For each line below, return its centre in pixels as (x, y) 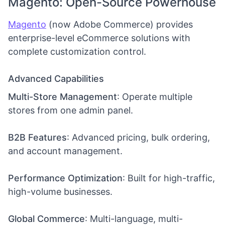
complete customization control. (77, 51)
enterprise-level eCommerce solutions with (99, 38)
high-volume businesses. (60, 192)
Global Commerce (46, 219)
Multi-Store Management (63, 97)
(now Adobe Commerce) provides (120, 24)
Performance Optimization (65, 178)
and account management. (65, 151)
